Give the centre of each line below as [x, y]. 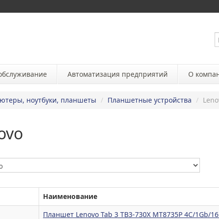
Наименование [70, 196]
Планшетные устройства [150, 100]
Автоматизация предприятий [118, 74]
